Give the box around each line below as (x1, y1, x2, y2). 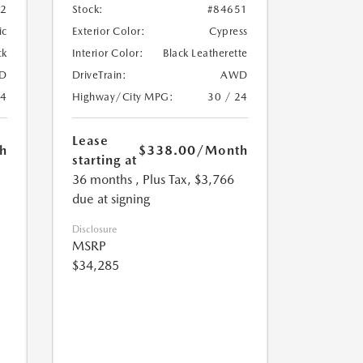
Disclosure (71, 224, 117, 236)
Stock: (71, 3, 104, 16)
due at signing (71, 191, 150, 207)
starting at (71, 152, 137, 169)
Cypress (209, 25, 248, 38)
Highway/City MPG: (71, 91, 173, 104)
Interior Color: (71, 47, 143, 60)
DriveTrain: (71, 69, 126, 82)
